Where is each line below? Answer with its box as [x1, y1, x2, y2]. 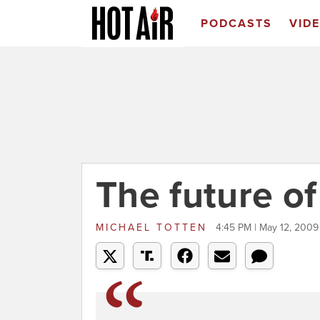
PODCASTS [200, 16, 272, 31]
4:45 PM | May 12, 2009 [216, 221, 319, 234]
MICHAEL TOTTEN [96, 221, 212, 234]
